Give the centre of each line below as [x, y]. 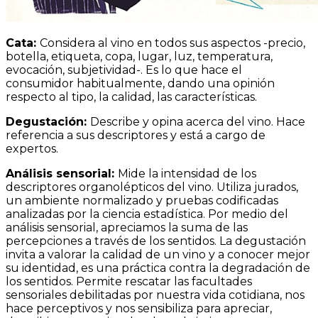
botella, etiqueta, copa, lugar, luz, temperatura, [139, 56]
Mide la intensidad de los [187, 174]
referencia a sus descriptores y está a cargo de [136, 135]
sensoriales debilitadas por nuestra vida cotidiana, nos [155, 295]
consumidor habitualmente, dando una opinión [140, 83]
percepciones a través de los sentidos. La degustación [156, 241]
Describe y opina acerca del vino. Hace [198, 122]
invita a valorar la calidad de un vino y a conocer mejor [158, 254]
